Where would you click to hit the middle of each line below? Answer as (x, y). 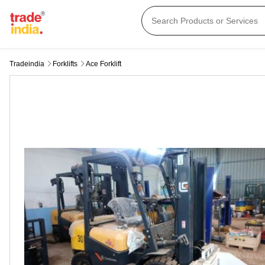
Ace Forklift (104, 64)
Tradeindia (27, 64)
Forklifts (65, 64)
